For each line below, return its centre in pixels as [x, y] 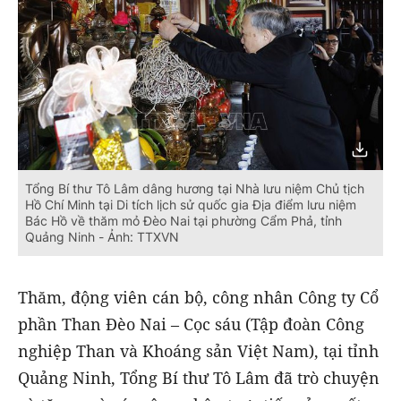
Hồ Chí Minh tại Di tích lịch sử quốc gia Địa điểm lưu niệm [191, 204]
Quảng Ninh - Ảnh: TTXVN [102, 236]
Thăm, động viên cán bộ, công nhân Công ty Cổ [198, 298]
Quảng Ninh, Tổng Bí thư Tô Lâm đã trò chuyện [199, 378]
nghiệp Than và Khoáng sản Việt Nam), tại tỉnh [198, 351]
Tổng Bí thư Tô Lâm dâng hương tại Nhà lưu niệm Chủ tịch [195, 188]
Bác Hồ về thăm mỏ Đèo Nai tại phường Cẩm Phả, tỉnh [183, 220]
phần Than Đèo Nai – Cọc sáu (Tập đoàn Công [191, 324]
